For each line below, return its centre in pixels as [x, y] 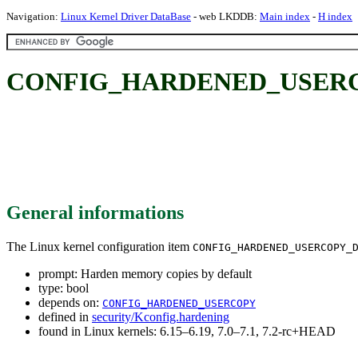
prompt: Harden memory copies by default [145, 273]
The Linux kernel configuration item [99, 246]
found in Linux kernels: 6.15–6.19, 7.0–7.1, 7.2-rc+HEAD [187, 331]
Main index [285, 16]
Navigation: [34, 16]
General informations [95, 212]
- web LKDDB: [225, 16]
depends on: [70, 302]
